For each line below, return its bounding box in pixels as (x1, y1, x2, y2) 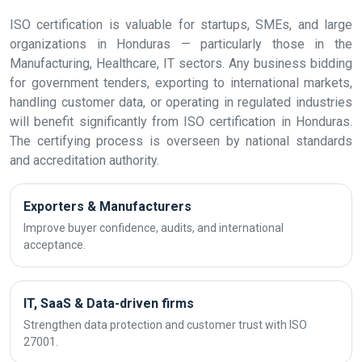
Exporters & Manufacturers (23, 199, 192, 214)
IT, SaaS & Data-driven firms (23, 296, 194, 311)
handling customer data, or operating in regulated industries (10, 95, 352, 110)
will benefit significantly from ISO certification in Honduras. (10, 114, 352, 129)
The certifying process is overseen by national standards (10, 133, 352, 149)
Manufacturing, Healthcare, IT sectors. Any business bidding (10, 56, 352, 71)
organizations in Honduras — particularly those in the (10, 36, 352, 52)
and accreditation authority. (10, 153, 159, 168)
